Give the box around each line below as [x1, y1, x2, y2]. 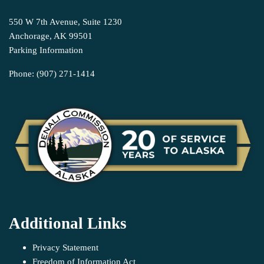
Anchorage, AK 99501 [9, 31, 93, 41]
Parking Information [9, 45, 83, 55]
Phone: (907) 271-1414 [9, 68, 95, 79]
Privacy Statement [32, 242, 98, 253]
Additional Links [9, 214, 127, 232]
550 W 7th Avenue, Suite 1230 [9, 16, 122, 27]
